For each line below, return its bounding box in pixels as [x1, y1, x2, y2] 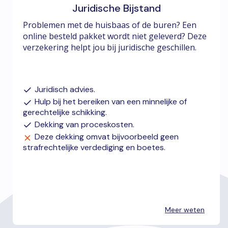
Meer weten [165, 205, 205, 214]
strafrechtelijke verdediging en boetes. [23, 141, 166, 153]
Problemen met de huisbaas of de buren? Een [23, 19, 197, 31]
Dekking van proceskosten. [35, 119, 135, 130]
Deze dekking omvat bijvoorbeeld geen [35, 131, 179, 142]
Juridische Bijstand [72, 2, 161, 15]
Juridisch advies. [35, 84, 96, 95]
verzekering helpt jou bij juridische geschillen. [23, 42, 197, 53]
